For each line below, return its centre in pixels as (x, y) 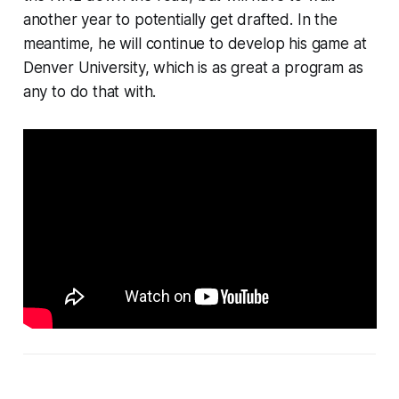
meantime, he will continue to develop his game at (195, 44)
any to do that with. (90, 92)
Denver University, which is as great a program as (193, 68)
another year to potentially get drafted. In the (180, 20)
